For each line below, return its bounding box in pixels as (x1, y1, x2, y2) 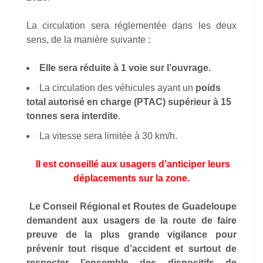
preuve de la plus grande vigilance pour (26, 230, 237, 240)
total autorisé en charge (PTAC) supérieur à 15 (26, 97, 231, 107)
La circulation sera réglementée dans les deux (26, 21, 237, 31)
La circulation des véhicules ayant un (39, 83, 195, 93)
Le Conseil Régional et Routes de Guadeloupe (29, 201, 237, 211)
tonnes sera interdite (26, 111, 118, 121)
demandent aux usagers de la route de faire (26, 215, 237, 225)
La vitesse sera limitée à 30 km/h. (39, 131, 177, 141)
